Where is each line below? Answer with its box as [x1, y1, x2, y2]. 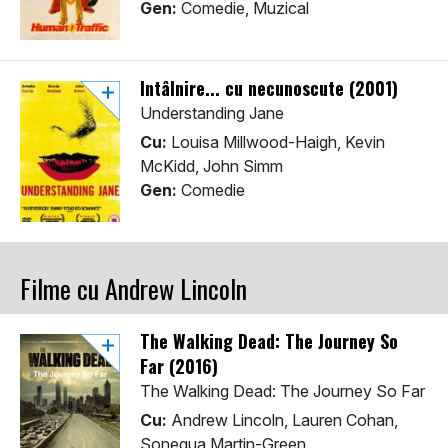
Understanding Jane [140, 103, 284, 124]
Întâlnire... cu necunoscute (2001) [140, 75, 398, 102]
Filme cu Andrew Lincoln [20, 269, 247, 309]
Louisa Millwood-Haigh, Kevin [167, 132, 385, 153]
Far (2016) [140, 353, 218, 380]
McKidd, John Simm [140, 156, 283, 177]
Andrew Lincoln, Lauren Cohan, [167, 410, 398, 431]
